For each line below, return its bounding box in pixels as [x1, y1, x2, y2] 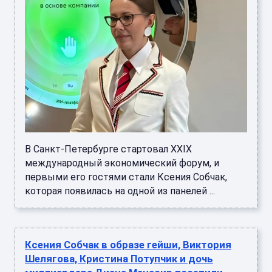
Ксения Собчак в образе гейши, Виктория [25, 239, 231, 251]
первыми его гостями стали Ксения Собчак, [25, 171, 227, 183]
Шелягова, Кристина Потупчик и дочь [25, 253, 213, 265]
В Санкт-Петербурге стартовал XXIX [25, 143, 192, 155]
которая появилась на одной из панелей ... [25, 185, 215, 197]
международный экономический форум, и [25, 157, 219, 169]
